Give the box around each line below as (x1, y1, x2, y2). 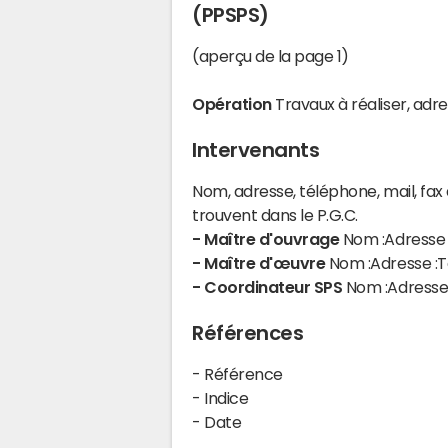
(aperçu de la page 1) (192, 48, 349, 64)
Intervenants (192, 140, 320, 160)
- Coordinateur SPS (192, 279, 346, 295)
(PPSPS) (192, 5, 269, 25)
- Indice (192, 390, 249, 406)
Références (192, 323, 304, 343)
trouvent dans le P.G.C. (192, 207, 358, 223)
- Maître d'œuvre (192, 255, 329, 271)
